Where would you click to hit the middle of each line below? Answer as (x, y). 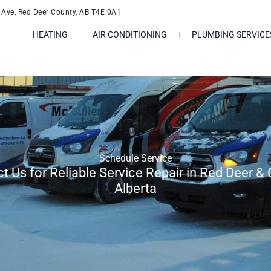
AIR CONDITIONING (129, 34)
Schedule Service (135, 158)
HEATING (50, 34)
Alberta (135, 188)
